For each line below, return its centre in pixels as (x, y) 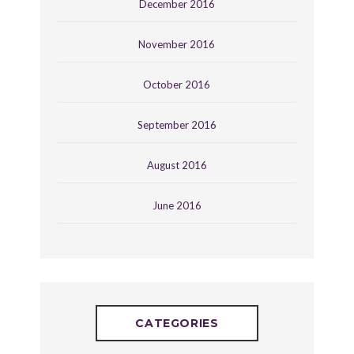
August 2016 (177, 165)
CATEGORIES (177, 323)
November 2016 (177, 44)
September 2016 (177, 124)
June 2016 (177, 205)
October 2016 (177, 84)
